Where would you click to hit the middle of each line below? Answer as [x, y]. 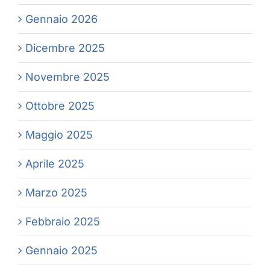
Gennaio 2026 [61, 19]
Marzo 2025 [56, 193]
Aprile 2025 [55, 164]
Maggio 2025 [59, 135]
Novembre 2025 [67, 77]
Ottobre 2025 [60, 106]
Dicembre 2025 [65, 48]
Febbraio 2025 [63, 222]
